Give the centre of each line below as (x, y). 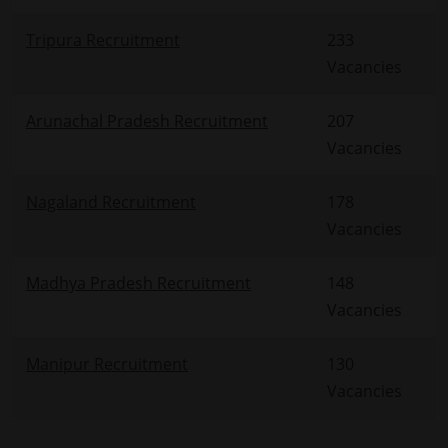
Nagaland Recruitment (110, 201)
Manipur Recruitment (106, 363)
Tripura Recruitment (102, 39)
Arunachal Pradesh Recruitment (146, 120)
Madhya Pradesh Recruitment (138, 282)
